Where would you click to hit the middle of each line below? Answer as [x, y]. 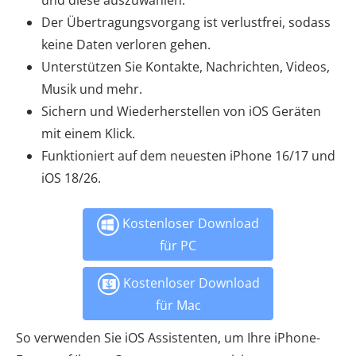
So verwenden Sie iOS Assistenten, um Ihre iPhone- [168, 338]
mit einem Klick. [88, 133]
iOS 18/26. [71, 178]
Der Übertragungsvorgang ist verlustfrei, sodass [186, 22]
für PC [178, 246]
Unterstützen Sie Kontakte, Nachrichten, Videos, [186, 67]
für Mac [178, 305]
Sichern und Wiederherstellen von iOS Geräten [181, 111]
